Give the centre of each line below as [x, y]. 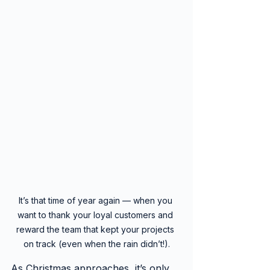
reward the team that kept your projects [96, 229]
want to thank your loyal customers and [96, 215]
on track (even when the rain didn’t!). [96, 243]
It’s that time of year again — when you [96, 200]
